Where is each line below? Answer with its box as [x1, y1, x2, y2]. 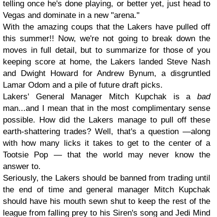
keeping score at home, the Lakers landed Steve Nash [3, 57, 210, 66]
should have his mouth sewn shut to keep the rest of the [3, 197, 210, 206]
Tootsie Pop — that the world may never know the [3, 150, 210, 159]
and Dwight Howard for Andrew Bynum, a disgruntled [3, 69, 210, 78]
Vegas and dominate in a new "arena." [3, 11, 139, 20]
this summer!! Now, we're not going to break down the [3, 34, 210, 43]
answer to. [3, 162, 41, 171]
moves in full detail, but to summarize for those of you [3, 46, 210, 55]
